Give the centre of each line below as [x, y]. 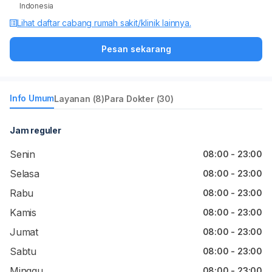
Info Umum [32, 98]
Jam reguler [36, 130]
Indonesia [37, 6]
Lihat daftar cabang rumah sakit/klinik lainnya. [104, 23]
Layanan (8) [80, 98]
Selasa [25, 174]
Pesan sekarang [136, 49]
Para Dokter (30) [139, 98]
